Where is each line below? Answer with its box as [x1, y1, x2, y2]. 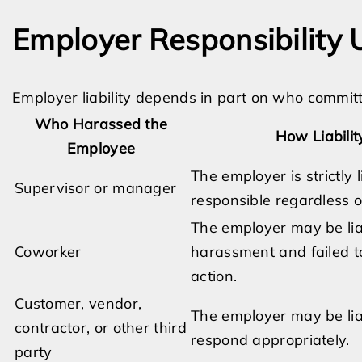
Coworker [15, 242, 82, 261]
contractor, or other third [15, 318, 187, 337]
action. [191, 267, 238, 285]
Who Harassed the [34, 115, 168, 133]
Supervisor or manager [15, 179, 177, 197]
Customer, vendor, [15, 294, 142, 313]
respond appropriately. [191, 330, 350, 349]
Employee [66, 139, 136, 158]
